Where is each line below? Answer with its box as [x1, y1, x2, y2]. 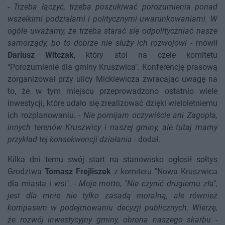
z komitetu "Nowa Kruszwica [110, 167, 218, 177]
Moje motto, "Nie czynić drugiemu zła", [78, 179, 217, 189]
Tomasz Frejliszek [44, 167, 111, 177]
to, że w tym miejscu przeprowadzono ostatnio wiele [8, 86, 217, 96]
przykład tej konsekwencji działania [8, 135, 132, 145]
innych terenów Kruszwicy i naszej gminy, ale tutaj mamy [8, 123, 217, 133]
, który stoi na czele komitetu [74, 50, 218, 60]
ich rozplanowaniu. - [8, 110, 83, 121]
